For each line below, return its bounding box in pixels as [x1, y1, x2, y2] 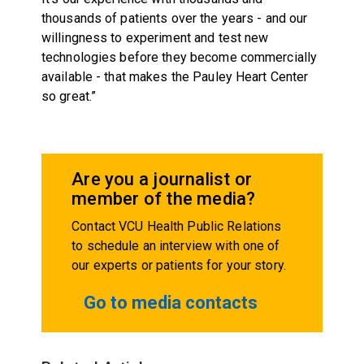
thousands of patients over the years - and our [41, 10, 308, 26]
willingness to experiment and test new [41, 29, 269, 45]
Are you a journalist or [71, 168, 253, 189]
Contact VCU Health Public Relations [71, 218, 282, 234]
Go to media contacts [84, 292, 258, 313]
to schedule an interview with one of [71, 237, 280, 253]
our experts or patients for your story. [71, 257, 286, 273]
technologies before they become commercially [41, 49, 318, 65]
